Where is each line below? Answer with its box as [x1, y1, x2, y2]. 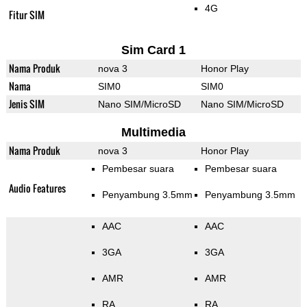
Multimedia [121, 125, 186, 140]
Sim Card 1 [121, 43, 186, 58]
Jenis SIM [8, 97, 45, 112]
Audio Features [8, 181, 66, 196]
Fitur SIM [8, 8, 45, 23]
